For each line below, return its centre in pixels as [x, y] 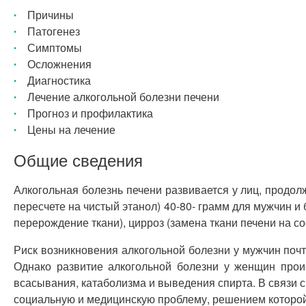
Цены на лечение [71, 129]
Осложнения [59, 64]
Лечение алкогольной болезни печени [123, 97]
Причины [51, 15]
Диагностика [59, 80]
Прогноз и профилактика [90, 113]
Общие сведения [78, 159]
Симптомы [55, 47]
